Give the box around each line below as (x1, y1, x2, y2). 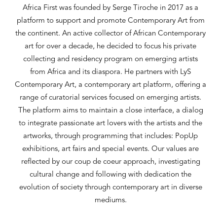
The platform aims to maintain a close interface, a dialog (18, 107, 203, 114)
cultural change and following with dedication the (30, 171, 191, 179)
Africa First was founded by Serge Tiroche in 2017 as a (23, 4, 198, 12)
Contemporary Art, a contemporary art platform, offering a (15, 81, 206, 89)
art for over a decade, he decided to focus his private (25, 43, 196, 50)
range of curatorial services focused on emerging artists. (20, 94, 201, 102)
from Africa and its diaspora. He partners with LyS (30, 69, 191, 76)
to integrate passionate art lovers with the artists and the (19, 120, 202, 127)
